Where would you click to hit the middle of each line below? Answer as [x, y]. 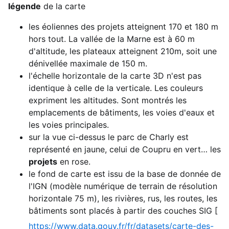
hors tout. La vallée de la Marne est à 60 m [112, 39]
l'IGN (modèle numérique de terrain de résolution [123, 186]
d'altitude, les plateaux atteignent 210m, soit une [123, 51]
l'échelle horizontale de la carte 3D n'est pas [115, 75]
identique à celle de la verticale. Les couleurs [116, 88]
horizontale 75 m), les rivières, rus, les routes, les [123, 198]
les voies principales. [69, 124]
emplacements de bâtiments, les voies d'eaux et [122, 112]
